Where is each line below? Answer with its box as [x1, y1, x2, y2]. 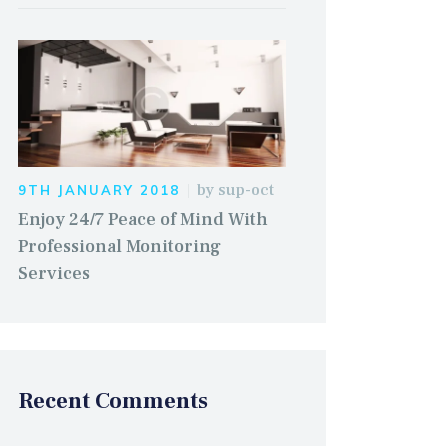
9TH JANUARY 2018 [17, 182, 180, 199]
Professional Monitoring [17, 235, 221, 259]
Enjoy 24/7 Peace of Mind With [17, 208, 268, 232]
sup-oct [217, 180, 274, 201]
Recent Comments [18, 386, 208, 417]
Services [17, 262, 90, 286]
